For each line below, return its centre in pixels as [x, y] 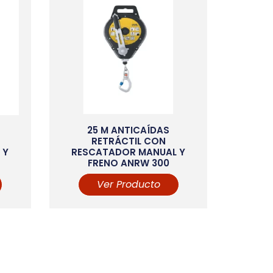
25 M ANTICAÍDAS [129, 130]
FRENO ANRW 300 [128, 163]
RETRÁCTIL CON [128, 141]
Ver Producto [128, 185]
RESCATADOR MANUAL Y [129, 152]
